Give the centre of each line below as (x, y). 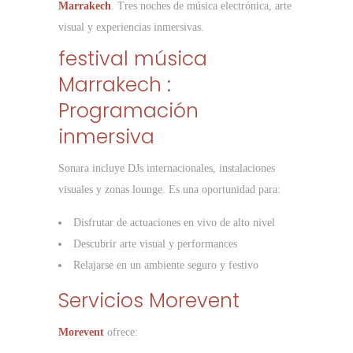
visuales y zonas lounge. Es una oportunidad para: (169, 190)
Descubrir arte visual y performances (155, 244)
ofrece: (121, 333)
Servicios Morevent (149, 301)
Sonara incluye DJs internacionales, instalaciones (167, 169)
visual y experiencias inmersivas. (131, 28)
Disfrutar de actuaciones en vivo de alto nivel (174, 223)
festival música (133, 59)
